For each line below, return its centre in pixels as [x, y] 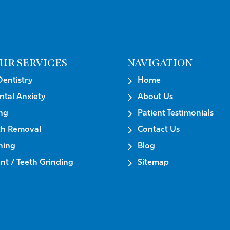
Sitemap [153, 162]
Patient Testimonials [175, 113]
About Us [155, 97]
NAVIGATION [160, 62]
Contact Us [158, 130]
